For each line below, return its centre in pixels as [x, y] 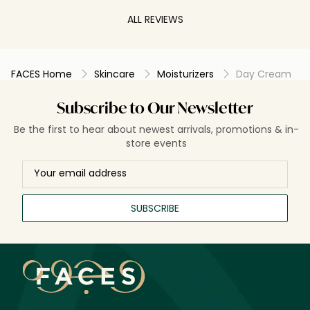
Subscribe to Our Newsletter [155, 109]
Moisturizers [185, 74]
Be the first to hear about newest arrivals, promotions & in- [157, 129]
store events [157, 143]
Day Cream [264, 74]
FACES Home [42, 74]
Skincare [115, 74]
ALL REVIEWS [155, 19]
